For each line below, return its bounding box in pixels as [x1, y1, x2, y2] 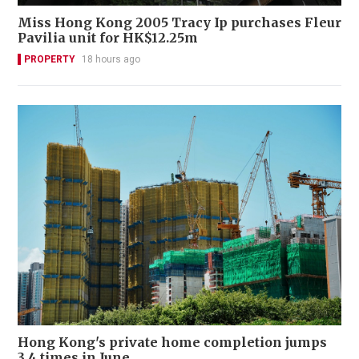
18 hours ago [82, 54, 140, 66]
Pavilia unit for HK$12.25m [18, 30, 198, 46]
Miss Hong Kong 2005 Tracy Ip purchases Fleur [18, 14, 341, 31]
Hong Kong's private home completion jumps [18, 334, 327, 351]
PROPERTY [24, 54, 75, 66]
